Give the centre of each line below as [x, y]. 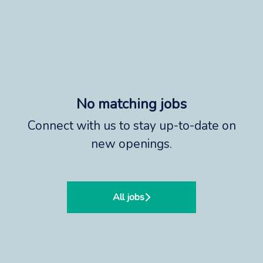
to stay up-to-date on [176, 126]
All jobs [129, 197]
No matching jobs [131, 104]
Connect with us [72, 126]
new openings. [131, 144]
